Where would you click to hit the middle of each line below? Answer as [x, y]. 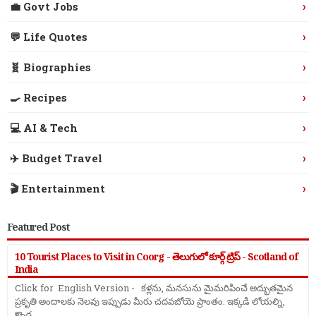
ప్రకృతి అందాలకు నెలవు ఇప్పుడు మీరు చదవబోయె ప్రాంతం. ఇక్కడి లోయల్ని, [150, 302]
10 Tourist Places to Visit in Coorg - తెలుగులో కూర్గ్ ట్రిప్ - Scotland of [156, 257]
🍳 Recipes [38, 97]
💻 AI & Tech [44, 127]
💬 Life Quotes [49, 36]
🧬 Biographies [50, 67]
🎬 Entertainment [57, 188]
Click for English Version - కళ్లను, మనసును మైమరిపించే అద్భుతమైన [154, 288]
